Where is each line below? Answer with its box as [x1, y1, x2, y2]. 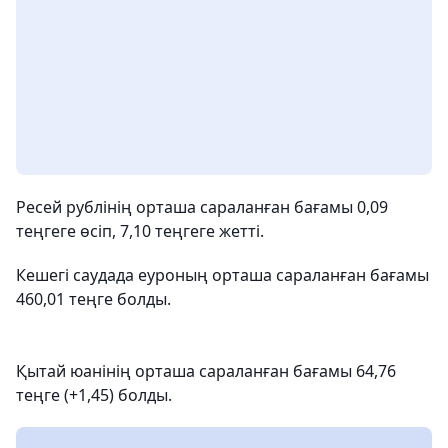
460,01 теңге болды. [16, 287, 171, 310]
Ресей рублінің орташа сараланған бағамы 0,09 [16, 195, 388, 218]
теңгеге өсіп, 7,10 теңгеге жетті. [16, 219, 264, 242]
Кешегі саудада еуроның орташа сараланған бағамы [16, 263, 429, 286]
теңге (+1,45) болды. [16, 383, 172, 406]
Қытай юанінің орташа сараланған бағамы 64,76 [16, 359, 396, 382]
